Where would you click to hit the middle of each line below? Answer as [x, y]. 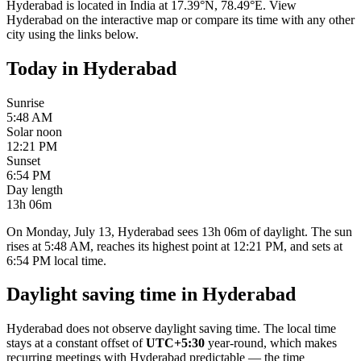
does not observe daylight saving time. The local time [199, 329]
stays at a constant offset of [75, 343]
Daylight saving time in [104, 295]
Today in [45, 68]
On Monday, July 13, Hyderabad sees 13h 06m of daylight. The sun [179, 231]
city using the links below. [73, 34]
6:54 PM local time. [56, 260]
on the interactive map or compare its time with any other [209, 19]
